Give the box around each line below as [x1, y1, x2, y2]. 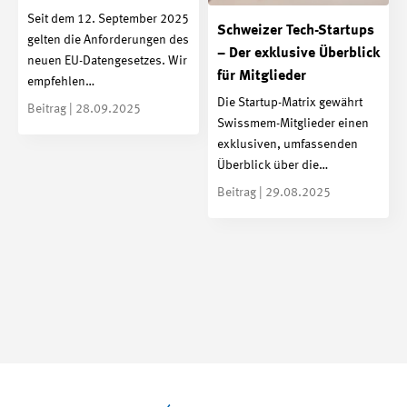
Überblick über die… [217, 159, 328, 173]
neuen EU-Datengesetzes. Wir [27, 55, 187, 68]
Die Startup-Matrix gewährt [217, 96, 362, 110]
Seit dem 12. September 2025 [27, 13, 189, 26]
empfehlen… [27, 75, 94, 89]
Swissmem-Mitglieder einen [217, 117, 369, 131]
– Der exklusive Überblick [217, 45, 380, 61]
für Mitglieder [217, 68, 306, 84]
